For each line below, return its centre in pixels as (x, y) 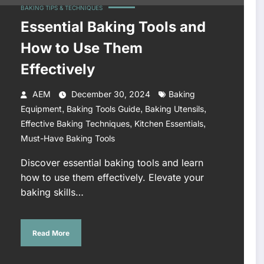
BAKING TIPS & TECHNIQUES (61, 8)
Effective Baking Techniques (75, 124)
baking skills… (52, 192)
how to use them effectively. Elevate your (112, 178)
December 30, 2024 (110, 94)
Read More (51, 233)
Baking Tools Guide (103, 109)
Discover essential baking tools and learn (112, 163)
